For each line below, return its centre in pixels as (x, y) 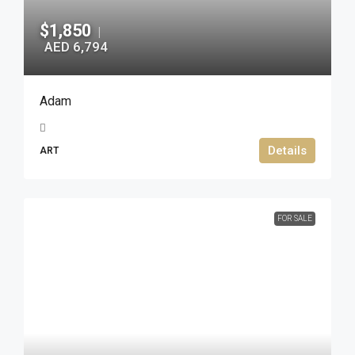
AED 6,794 (76, 46)
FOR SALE (295, 218)
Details (287, 150)
